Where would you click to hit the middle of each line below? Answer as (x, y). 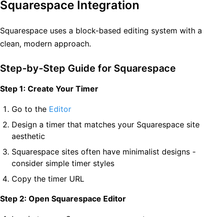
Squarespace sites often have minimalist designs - (104, 152)
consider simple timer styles (63, 163)
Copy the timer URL (48, 179)
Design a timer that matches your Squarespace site (106, 124)
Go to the (30, 109)
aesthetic (28, 136)
